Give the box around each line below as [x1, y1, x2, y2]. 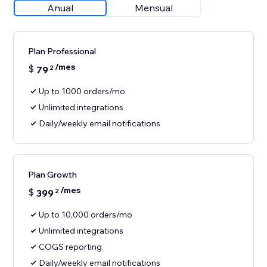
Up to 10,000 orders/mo [39, 209, 133, 221]
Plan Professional [28, 46, 97, 57]
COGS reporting [39, 241, 103, 253]
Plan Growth [28, 169, 77, 181]
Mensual [135, 2, 173, 14]
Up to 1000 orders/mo [39, 86, 126, 97]
